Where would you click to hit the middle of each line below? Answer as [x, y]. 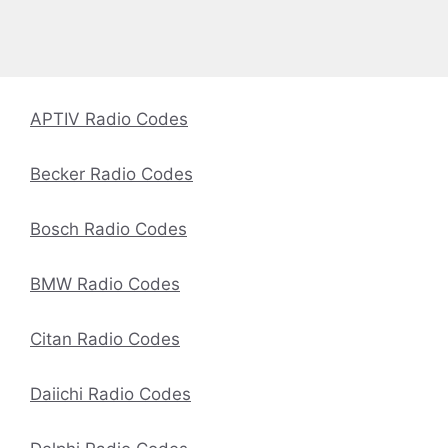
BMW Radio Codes [105, 284]
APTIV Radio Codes [109, 119]
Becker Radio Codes [111, 174]
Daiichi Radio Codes [110, 394]
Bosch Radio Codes [108, 229]
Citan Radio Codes [105, 339]
